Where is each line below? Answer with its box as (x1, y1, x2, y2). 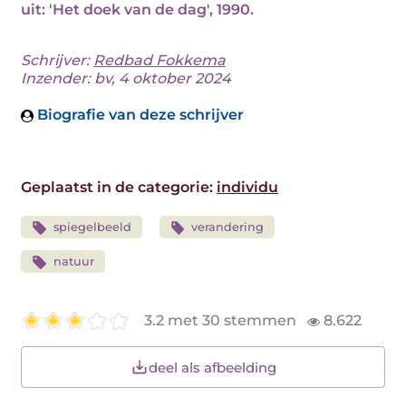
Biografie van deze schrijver (34, 106, 244, 123)
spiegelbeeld (53, 220, 131, 234)
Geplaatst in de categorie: (21, 179, 217, 196)
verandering (191, 220, 265, 234)
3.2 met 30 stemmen (144, 312, 300, 330)
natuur (53, 255, 94, 268)
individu (217, 179, 278, 196)
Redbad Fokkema (93, 52, 226, 69)
